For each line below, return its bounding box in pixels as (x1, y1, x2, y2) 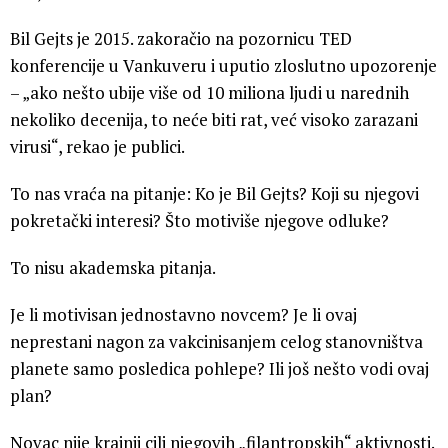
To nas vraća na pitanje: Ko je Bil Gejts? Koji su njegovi (10, 181, 419, 205)
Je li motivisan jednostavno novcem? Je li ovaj (10, 302, 357, 326)
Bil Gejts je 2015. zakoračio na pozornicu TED (10, 26, 352, 50)
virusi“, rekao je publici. (10, 134, 185, 158)
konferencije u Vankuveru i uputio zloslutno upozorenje (10, 53, 437, 77)
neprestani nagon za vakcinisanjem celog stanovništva (10, 329, 423, 353)
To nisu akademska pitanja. (10, 255, 216, 279)
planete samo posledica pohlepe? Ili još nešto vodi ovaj (10, 356, 429, 380)
